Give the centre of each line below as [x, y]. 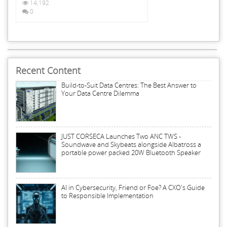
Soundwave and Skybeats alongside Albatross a [131, 145]
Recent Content [48, 71]
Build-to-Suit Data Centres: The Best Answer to [129, 85]
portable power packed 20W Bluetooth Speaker [131, 153]
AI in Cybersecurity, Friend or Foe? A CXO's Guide [133, 188]
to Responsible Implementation [107, 196]
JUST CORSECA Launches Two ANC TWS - [121, 137]
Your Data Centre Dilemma [100, 93]
